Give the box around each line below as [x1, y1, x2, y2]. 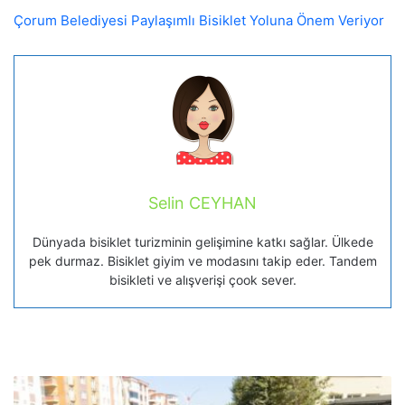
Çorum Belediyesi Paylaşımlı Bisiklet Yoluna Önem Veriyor [14, 12, 384, 30]
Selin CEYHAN [148, 193, 257, 213]
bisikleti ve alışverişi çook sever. [108, 272, 297, 288]
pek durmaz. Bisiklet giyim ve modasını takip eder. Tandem [28, 253, 377, 269]
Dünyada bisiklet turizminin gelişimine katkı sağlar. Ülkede [32, 234, 373, 250]
